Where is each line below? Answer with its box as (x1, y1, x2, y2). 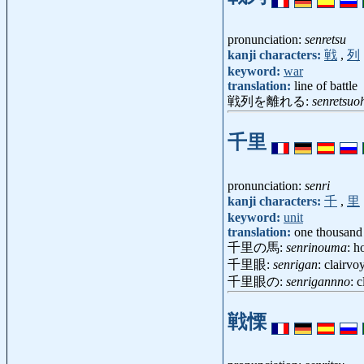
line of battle (294, 78, 357, 93)
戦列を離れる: (227, 93, 312, 108)
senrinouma (286, 240, 347, 254)
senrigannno (286, 274, 350, 288)
